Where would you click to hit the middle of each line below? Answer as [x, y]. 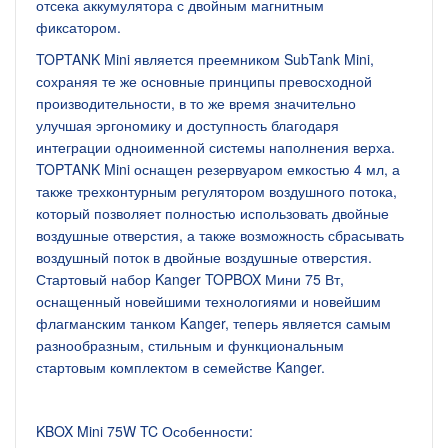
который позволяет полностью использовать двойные [212, 213]
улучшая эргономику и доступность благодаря [187, 125]
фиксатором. [78, 27]
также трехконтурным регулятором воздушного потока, [216, 191]
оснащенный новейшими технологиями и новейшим [208, 301]
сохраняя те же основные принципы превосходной [204, 81]
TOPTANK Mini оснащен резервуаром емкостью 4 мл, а [218, 169]
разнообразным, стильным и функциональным [190, 345]
